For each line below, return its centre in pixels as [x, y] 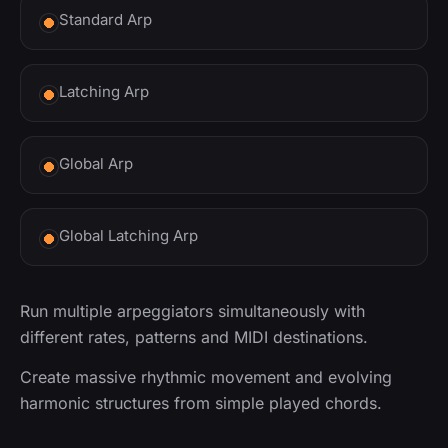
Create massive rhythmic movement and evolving [206, 377]
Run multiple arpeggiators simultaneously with [192, 311]
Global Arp [96, 164]
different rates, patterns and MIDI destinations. [194, 337]
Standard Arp [105, 20]
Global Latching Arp [128, 236]
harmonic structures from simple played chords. [201, 403]
